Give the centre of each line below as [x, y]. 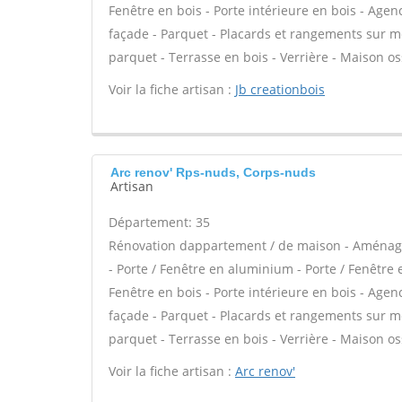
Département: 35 [159, 222]
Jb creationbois [280, 89]
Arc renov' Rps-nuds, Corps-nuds [213, 172]
